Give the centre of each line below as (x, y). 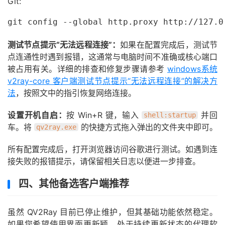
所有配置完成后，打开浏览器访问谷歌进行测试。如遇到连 (113, 149)
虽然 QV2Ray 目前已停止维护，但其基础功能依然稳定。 (113, 212)
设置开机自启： (37, 115)
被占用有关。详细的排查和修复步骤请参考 (88, 69)
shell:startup (170, 115)
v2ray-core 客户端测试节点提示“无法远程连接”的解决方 (113, 81)
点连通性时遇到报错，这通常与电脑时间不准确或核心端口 (113, 57)
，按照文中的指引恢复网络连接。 (76, 93)
